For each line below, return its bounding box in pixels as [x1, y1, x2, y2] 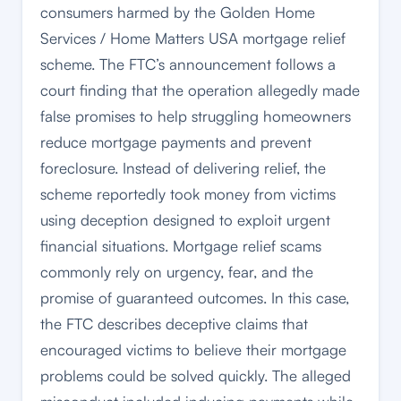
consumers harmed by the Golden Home [40, 3, 315, 22]
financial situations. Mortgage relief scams [40, 236, 321, 256]
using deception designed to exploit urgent [40, 210, 330, 230]
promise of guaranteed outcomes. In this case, [40, 288, 349, 308]
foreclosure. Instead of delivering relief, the [40, 158, 326, 178]
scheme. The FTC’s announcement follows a [40, 55, 336, 74]
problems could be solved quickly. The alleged [40, 366, 351, 386]
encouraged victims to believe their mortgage [40, 340, 346, 360]
